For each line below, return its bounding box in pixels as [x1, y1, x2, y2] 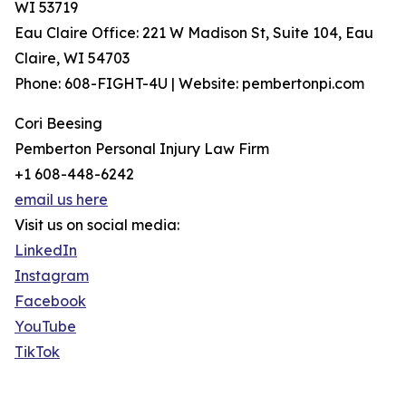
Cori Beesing [14, 114, 102, 133]
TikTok [14, 343, 60, 362]
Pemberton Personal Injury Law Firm [14, 140, 269, 159]
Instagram [14, 266, 89, 285]
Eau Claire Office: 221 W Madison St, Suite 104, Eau [14, 24, 373, 43]
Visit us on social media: [14, 216, 179, 235]
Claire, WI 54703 [14, 49, 130, 68]
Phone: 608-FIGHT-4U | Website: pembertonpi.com [14, 74, 364, 93]
